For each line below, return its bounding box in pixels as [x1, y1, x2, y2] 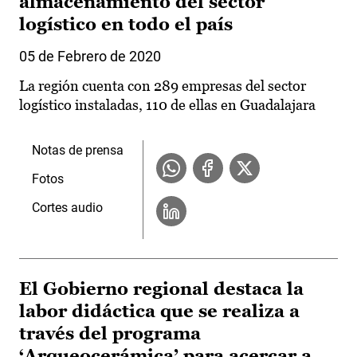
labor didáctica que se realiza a [19, 301, 300, 322]
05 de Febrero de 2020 [19, 48, 161, 65]
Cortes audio [32, 200, 103, 216]
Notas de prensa [32, 143, 124, 159]
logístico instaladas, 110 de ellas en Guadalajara [19, 96, 316, 114]
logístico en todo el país [19, 14, 233, 35]
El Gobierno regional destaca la [19, 279, 304, 300]
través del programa [19, 324, 201, 344]
